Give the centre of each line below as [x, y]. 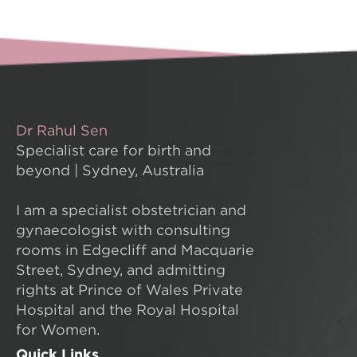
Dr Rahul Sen [62, 131]
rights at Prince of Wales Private [129, 291]
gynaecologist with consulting [123, 231]
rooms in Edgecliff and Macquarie [135, 251]
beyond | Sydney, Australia [110, 171]
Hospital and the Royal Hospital [127, 311]
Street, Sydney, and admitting [121, 271]
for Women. [58, 331]
